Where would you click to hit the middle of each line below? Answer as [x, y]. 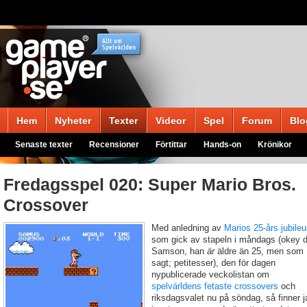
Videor [171, 121]
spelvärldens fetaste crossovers [215, 286]
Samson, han [179, 251]
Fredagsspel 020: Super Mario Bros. [150, 184]
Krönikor [275, 145]
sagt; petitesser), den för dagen [213, 263]
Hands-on [222, 145]
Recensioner [114, 145]
